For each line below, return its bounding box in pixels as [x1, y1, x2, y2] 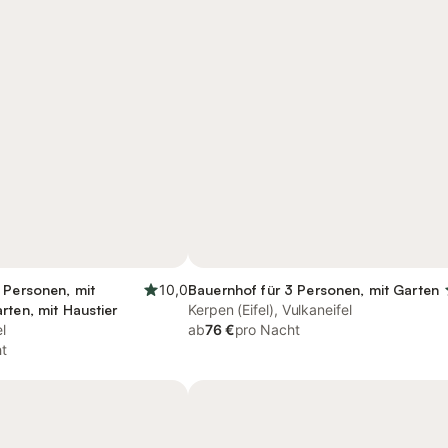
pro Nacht [234, 321, 300, 338]
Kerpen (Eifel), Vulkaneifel [188, 301, 352, 318]
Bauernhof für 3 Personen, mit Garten [188, 281, 440, 298]
